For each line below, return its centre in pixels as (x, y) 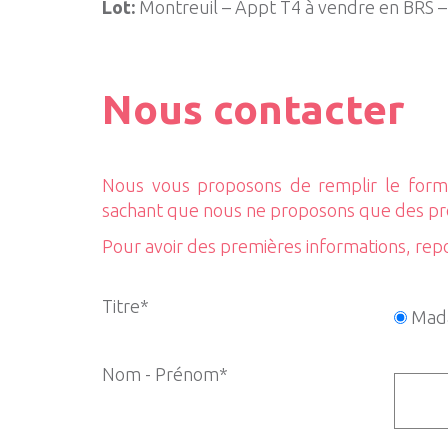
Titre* (125, 306)
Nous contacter (253, 109)
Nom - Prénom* (165, 374)
